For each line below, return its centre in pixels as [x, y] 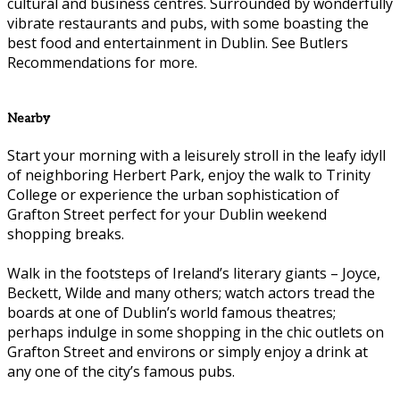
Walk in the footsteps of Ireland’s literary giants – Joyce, [194, 274]
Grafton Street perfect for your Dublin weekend [167, 215]
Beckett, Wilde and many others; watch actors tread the [191, 293]
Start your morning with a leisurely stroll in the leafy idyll [196, 156]
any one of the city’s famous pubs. [121, 372]
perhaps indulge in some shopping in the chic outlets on [196, 333]
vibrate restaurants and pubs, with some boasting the [188, 23]
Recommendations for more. [102, 62]
